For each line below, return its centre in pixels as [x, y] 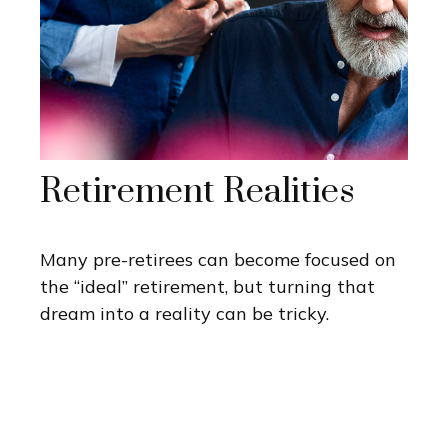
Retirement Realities [197, 192]
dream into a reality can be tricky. [184, 314]
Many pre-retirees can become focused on [218, 260]
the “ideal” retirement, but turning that [207, 287]
